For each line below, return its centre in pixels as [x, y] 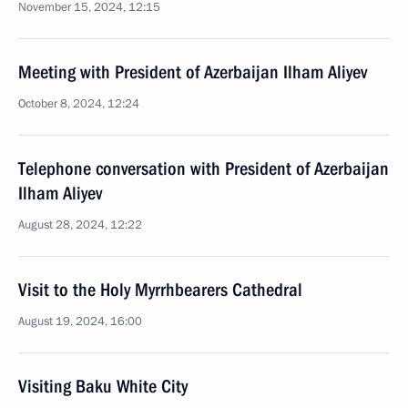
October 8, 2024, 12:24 [79, 104]
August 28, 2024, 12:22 [80, 225]
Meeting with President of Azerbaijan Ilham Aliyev [193, 72]
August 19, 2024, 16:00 [80, 321]
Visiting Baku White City [103, 386]
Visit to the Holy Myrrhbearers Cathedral [160, 290]
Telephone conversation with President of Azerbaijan [204, 168]
